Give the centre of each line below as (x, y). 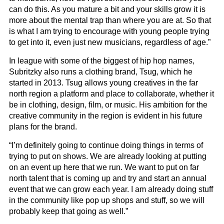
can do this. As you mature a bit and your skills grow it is (107, 9)
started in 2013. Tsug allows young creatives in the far (103, 82)
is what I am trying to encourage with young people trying (109, 31)
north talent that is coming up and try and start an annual (108, 178)
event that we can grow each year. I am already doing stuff (111, 189)
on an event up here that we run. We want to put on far (104, 167)
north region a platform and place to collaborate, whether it (111, 93)
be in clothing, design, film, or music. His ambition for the (108, 104)
